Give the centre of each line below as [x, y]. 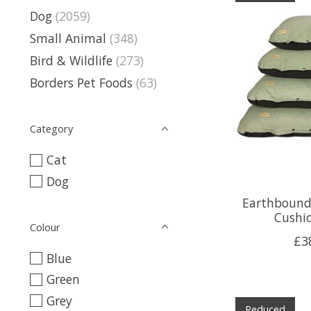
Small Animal [68, 38]
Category [51, 129]
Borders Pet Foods [81, 83]
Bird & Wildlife [71, 60]
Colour [45, 227]
